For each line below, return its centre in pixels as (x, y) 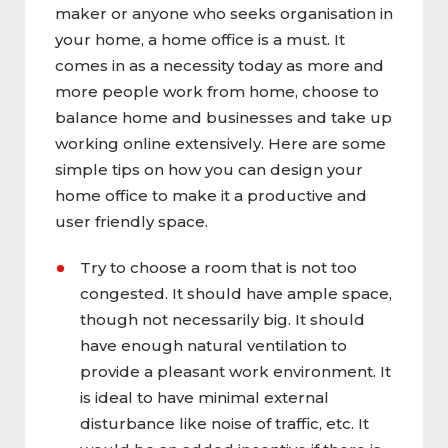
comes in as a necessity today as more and (219, 65)
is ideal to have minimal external (204, 397)
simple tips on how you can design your (209, 169)
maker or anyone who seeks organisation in (224, 13)
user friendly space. (131, 221)
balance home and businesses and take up (223, 117)
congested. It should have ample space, (236, 293)
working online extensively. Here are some (220, 143)
